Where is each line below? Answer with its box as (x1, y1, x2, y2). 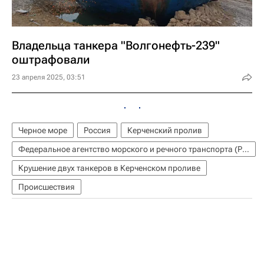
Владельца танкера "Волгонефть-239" (12, 38, 220, 52)
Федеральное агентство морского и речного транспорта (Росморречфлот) (242, 144, 249, 154)
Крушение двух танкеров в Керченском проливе (18, 163, 200, 173)
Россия (84, 125, 111, 135)
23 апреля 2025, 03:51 (12, 72, 85, 81)
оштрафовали (12, 52, 90, 67)
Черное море (18, 125, 67, 135)
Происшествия (18, 181, 75, 192)
